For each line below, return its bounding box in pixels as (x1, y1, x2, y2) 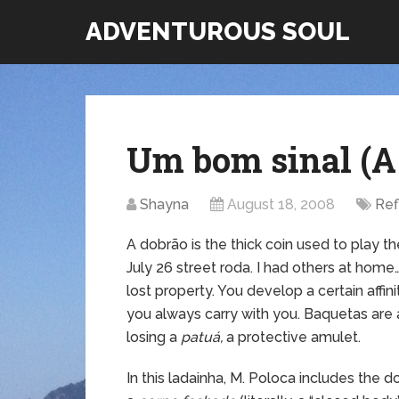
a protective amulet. (223, 329, 361, 346)
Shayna (140, 196, 189, 213)
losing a (126, 329, 181, 346)
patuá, (181, 329, 223, 346)
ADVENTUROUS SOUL (85, 17, 350, 46)
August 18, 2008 (227, 196, 335, 213)
